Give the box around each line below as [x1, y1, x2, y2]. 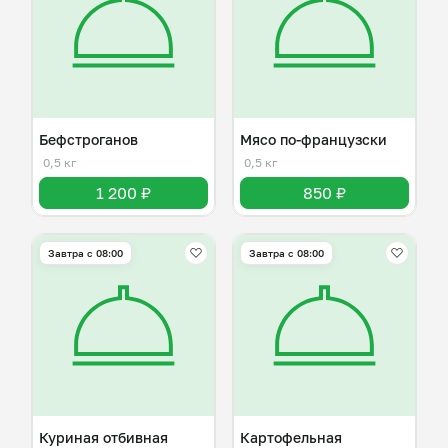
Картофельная [240, 429, 342, 446]
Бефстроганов [39, 131, 138, 148]
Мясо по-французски [240, 131, 387, 148]
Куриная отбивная [39, 429, 168, 446]
